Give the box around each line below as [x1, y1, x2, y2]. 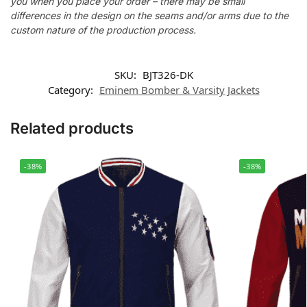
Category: [47, 82, 96, 97]
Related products [10, 119, 134, 137]
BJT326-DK [142, 67, 193, 82]
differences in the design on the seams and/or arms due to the [10, 10, 288, 22]
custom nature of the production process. [10, 24, 196, 36]
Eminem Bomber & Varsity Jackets [99, 82, 260, 97]
